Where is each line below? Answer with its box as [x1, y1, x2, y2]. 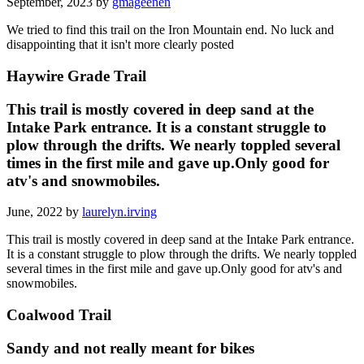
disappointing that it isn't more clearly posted [6, 37, 234, 52]
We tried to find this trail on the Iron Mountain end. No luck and [6, 23, 334, 37]
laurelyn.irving [82, 205, 157, 219]
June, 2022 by [6, 205, 82, 219]
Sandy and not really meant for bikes [6, 339, 254, 357]
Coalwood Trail [6, 306, 111, 324]
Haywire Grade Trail [6, 67, 146, 85]
